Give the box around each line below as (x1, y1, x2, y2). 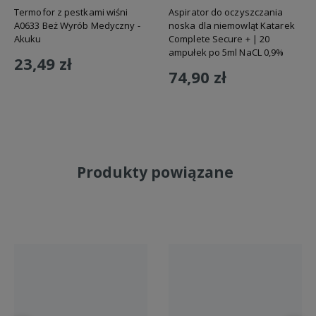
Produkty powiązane (77, 162, 233, 183)
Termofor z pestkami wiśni (14, 6, 128, 19)
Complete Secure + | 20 (169, 32, 270, 46)
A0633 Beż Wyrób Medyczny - (14, 19, 140, 32)
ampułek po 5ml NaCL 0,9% (169, 46, 284, 59)
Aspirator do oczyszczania (169, 6, 284, 19)
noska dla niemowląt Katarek (169, 19, 295, 32)
